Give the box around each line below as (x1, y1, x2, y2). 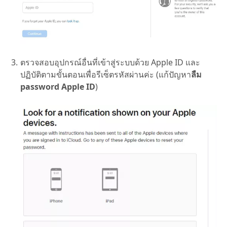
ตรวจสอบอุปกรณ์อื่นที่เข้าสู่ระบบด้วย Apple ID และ (20, 57, 200, 68)
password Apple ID (20, 81, 95, 93)
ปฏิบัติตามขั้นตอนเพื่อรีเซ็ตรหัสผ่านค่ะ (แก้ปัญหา (20, 69, 191, 81)
